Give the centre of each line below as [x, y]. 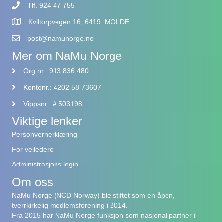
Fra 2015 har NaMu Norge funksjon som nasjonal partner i [104, 215]
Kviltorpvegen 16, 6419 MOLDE [79, 22]
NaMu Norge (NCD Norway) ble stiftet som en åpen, [93, 195]
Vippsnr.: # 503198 [53, 103]
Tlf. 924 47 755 [51, 5]
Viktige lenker [47, 121]
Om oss [32, 182]
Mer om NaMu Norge [67, 55]
